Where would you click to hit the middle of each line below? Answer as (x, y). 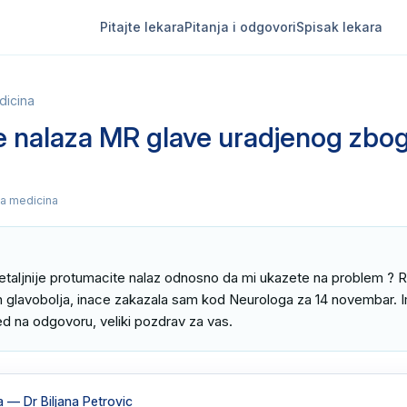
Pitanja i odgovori (240, 27)
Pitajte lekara (142, 27)
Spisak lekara (339, 27)
